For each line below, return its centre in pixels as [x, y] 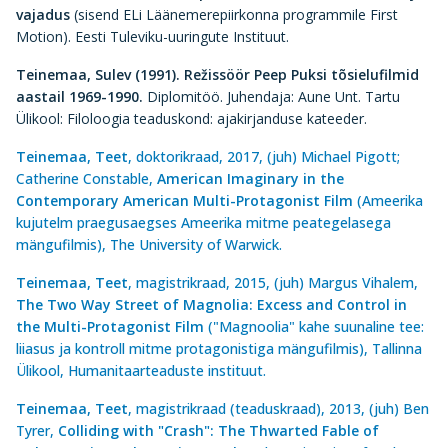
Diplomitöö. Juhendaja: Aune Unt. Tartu [273, 96]
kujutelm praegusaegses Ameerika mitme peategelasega [203, 222]
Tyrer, [37, 430]
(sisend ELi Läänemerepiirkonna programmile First [234, 14]
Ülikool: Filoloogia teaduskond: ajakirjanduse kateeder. [193, 118]
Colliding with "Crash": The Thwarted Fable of [218, 430]
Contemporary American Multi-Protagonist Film [184, 200]
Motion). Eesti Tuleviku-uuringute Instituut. [152, 36]
